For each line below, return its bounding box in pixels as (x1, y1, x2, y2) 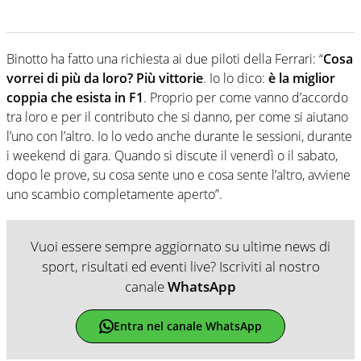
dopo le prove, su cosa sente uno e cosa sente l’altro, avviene (6, 165, 351, 184)
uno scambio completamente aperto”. (6, 185, 222, 203)
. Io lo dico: (203, 68, 268, 87)
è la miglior (268, 68, 335, 87)
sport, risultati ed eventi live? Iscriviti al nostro (41, 256, 320, 276)
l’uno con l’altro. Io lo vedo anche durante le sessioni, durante (6, 127, 352, 145)
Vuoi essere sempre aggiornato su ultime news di (31, 236, 330, 255)
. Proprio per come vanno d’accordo (143, 88, 348, 106)
